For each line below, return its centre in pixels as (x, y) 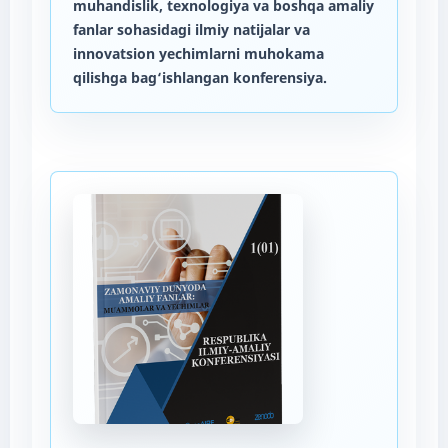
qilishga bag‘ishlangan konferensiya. (199, 77)
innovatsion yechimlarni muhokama (198, 53)
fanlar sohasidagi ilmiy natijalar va (191, 29)
